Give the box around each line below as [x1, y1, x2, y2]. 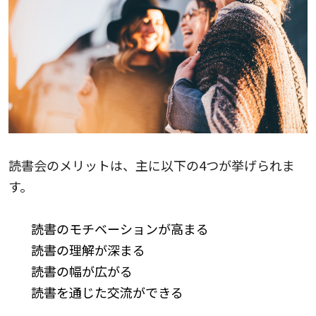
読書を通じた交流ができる [31, 282, 183, 301]
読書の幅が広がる [31, 261, 133, 280]
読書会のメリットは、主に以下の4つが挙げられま [8, 155, 295, 174]
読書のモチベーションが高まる [31, 219, 209, 238]
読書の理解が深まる [31, 240, 145, 259]
